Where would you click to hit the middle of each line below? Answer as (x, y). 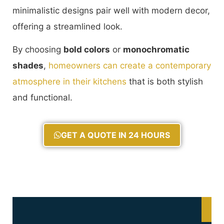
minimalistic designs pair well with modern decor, (111, 10)
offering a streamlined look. (67, 26)
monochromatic (156, 50)
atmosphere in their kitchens (69, 82)
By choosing (38, 50)
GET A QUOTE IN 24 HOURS (115, 135)
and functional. (42, 98)
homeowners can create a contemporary (130, 66)
